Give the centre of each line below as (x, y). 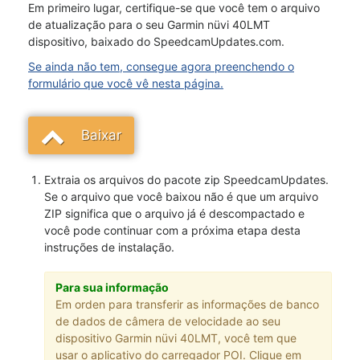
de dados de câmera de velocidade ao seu (168, 321)
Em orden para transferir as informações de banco (187, 304)
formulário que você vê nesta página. (126, 83)
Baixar (101, 135)
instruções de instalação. (109, 247)
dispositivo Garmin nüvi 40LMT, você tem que (176, 337)
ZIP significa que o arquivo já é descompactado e (174, 213)
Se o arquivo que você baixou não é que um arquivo (181, 196)
